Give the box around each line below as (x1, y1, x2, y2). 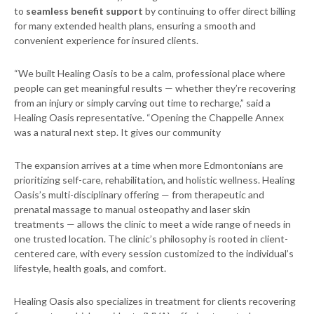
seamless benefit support (26, 5, 143, 18)
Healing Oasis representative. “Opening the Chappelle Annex (14, 111, 284, 124)
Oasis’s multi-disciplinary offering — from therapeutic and (14, 189, 264, 201)
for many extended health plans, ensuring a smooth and (14, 20, 256, 32)
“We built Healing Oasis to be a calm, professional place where (14, 67, 285, 80)
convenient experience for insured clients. (14, 34, 198, 47)
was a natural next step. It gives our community (14, 126, 221, 139)
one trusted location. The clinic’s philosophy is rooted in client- (14, 233, 288, 245)
